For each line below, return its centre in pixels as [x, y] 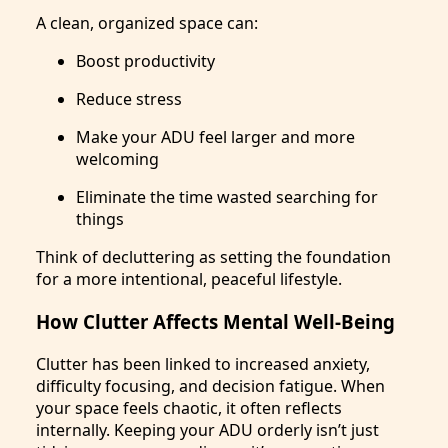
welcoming [117, 159]
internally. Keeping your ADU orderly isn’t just [207, 429]
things [100, 219]
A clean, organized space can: [147, 23]
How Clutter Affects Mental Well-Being [215, 321]
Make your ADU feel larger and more [215, 137]
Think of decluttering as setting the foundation [213, 257]
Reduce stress [129, 99]
